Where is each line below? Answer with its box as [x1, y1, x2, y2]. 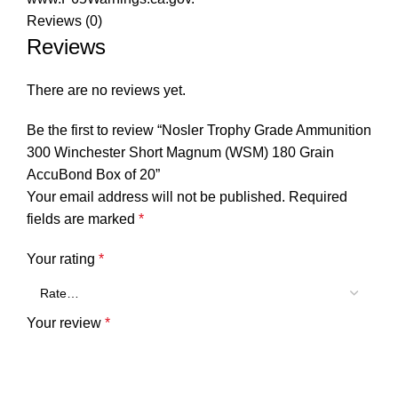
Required [289, 189, 347, 205]
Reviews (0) [27, 13, 102, 29]
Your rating [27, 251, 99, 267]
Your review [27, 315, 105, 331]
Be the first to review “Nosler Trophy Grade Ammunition [27, 123, 371, 139]
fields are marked [27, 211, 139, 227]
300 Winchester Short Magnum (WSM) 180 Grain [27, 145, 334, 161]
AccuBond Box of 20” [27, 167, 160, 183]
